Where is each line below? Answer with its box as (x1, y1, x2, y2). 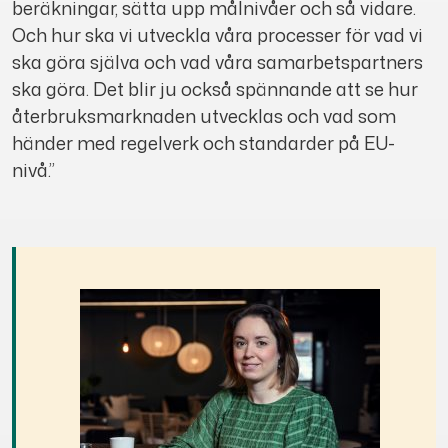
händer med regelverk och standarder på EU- (12, 130, 395, 157)
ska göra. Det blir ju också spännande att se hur (12, 76, 418, 103)
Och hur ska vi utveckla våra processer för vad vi (12, 22, 423, 49)
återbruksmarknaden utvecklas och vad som (12, 103, 396, 130)
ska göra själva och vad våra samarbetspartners (12, 49, 423, 76)
